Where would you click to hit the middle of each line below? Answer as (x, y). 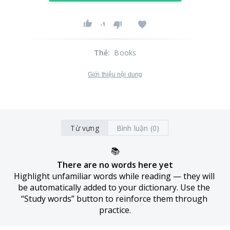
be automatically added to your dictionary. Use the (114, 187)
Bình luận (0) (138, 128)
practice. (115, 210)
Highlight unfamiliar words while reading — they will (114, 176)
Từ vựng (85, 128)
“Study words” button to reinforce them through (114, 199)
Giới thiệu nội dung (115, 74)
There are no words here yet (115, 165)
